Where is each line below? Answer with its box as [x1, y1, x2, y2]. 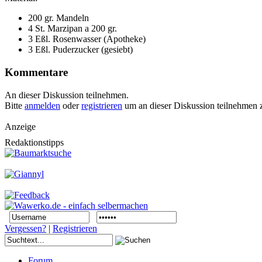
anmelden [25, 100, 60, 111]
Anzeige [5, 121, 36, 132]
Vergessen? [5, 223, 46, 233]
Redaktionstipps [5, 137, 64, 147]
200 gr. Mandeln [28, 13, 89, 23]
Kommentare [5, 65, 68, 78]
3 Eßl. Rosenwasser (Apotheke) [28, 34, 146, 44]
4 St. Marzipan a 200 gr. [28, 23, 117, 34]
